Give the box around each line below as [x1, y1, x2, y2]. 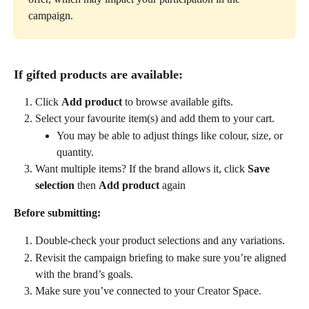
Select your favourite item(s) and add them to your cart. [35, 112, 275, 125]
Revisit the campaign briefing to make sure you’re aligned [35, 251, 289, 263]
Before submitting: [14, 206, 101, 219]
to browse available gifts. [122, 95, 233, 108]
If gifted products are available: [14, 67, 183, 81]
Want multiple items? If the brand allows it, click [35, 162, 248, 175]
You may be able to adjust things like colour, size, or [57, 129, 286, 141]
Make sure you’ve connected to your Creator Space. [35, 284, 264, 297]
